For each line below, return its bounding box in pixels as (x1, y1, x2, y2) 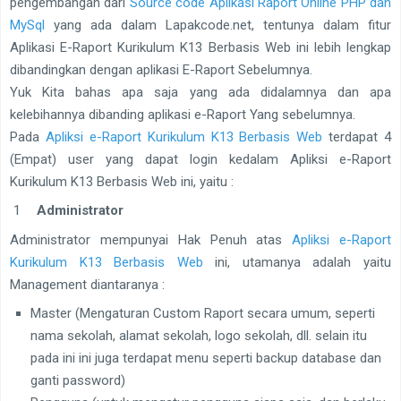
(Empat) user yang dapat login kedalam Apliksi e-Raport (10, 150, 391, 167)
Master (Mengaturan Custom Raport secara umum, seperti (30, 305, 375, 322)
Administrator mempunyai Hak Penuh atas (10, 231, 293, 248)
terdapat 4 (322, 128, 391, 145)
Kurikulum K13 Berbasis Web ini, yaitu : (10, 173, 234, 190)
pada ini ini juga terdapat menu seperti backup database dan (30, 350, 381, 367)
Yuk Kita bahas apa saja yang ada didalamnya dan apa (10, 83, 391, 100)
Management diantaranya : (10, 276, 165, 293)
